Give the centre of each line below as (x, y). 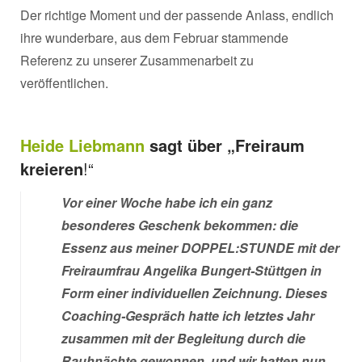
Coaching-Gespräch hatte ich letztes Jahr (188, 315)
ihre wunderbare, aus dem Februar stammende (154, 37)
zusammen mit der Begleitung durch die (183, 338)
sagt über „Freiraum (225, 145)
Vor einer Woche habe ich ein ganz (167, 202)
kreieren (52, 168)
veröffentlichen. (64, 82)
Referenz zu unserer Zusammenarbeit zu (137, 60)
